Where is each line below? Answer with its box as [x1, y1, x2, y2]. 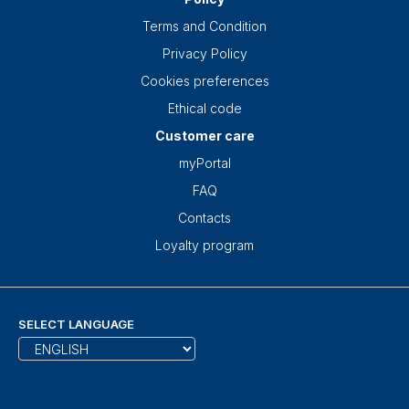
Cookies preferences [140, 73, 269, 89]
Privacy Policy [162, 46, 247, 62]
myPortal [178, 155, 231, 172]
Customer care [154, 128, 255, 144]
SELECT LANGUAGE [18, 317, 134, 332]
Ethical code [167, 100, 242, 117]
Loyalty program [155, 237, 254, 254]
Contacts [178, 210, 231, 226]
